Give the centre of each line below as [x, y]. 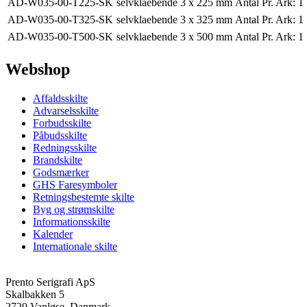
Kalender [53, 234]
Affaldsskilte [60, 98]
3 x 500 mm [206, 37]
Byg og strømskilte [74, 209]
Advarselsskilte [66, 110]
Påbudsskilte [60, 135]
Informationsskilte [72, 221]
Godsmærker [61, 172]
